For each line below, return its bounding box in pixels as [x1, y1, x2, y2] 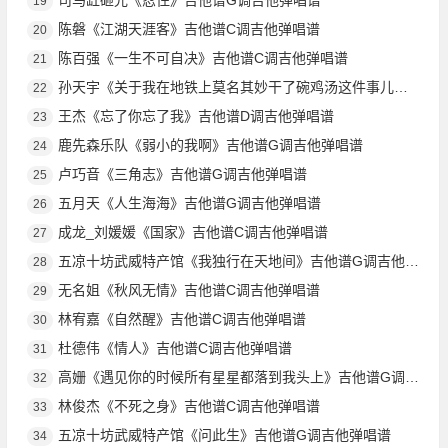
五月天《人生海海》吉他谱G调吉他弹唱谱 [57, 194, 321, 211]
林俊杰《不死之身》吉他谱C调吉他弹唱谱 [57, 397, 320, 414]
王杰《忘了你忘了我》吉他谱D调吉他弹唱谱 [57, 107, 334, 124]
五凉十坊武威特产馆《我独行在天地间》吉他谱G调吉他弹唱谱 [57, 252, 405, 269]
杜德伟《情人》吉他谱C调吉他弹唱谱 [57, 339, 292, 356]
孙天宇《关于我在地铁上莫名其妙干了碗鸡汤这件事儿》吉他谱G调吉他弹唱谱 [57, 78, 394, 95]
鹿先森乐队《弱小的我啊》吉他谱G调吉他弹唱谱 [57, 136, 363, 153]
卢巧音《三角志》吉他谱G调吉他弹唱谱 [57, 165, 307, 182]
